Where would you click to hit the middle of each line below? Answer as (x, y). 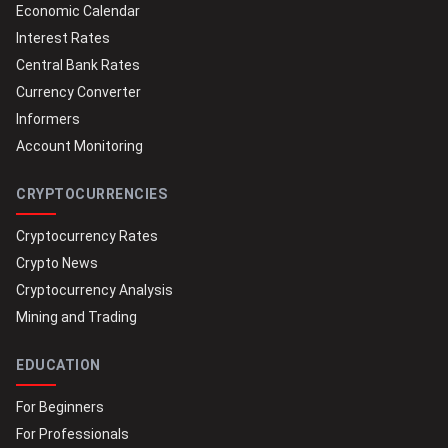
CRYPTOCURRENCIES (91, 194)
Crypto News (57, 263)
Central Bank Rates (78, 65)
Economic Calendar (78, 11)
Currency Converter (78, 92)
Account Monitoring (79, 146)
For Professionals (72, 434)
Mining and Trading (76, 317)
